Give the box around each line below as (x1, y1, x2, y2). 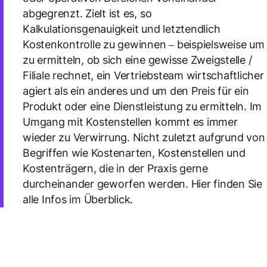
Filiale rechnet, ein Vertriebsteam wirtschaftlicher (23, 69, 264, 82)
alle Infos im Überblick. (23, 193, 133, 206)
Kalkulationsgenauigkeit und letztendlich (23, 23, 221, 35)
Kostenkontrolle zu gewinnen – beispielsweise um (23, 38, 265, 51)
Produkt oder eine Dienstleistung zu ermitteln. (23, 100, 247, 113)
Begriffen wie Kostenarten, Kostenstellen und (23, 147, 246, 159)
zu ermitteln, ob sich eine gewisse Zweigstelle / (23, 54, 252, 66)
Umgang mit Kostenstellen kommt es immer (23, 116, 238, 128)
